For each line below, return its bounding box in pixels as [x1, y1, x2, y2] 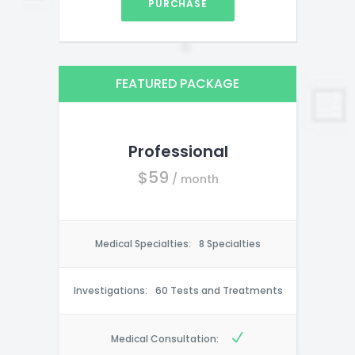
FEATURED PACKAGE [116, 74, 239, 94]
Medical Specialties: [95, 237, 191, 251]
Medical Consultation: [111, 332, 219, 346]
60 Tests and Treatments [155, 284, 283, 298]
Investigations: [73, 284, 147, 298]
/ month [171, 171, 219, 188]
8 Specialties [199, 237, 261, 251]
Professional [128, 140, 228, 163]
